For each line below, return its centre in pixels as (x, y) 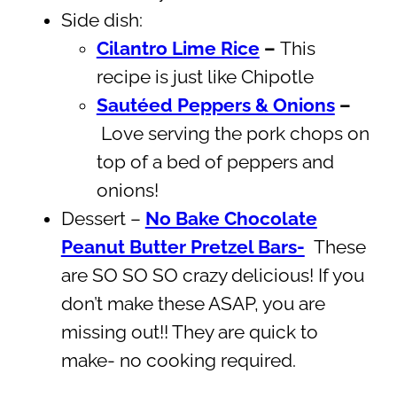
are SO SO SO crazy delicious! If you (212, 276)
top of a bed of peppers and (215, 163)
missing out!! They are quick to (189, 333)
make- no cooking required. (178, 361)
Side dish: (101, 21)
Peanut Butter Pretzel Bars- (183, 248)
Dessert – (103, 219)
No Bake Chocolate (231, 219)
